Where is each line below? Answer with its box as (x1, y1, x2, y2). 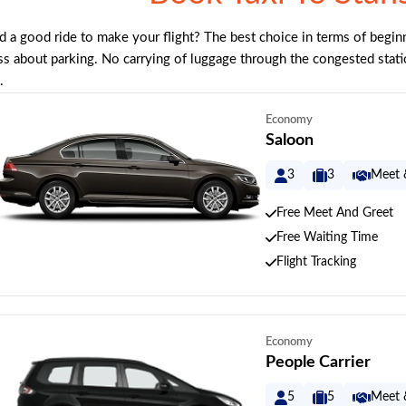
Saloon (266, 132, 314, 149)
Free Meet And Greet (276, 207, 393, 219)
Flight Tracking (276, 256, 356, 268)
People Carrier (266, 354, 371, 371)
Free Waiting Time (276, 231, 378, 244)
